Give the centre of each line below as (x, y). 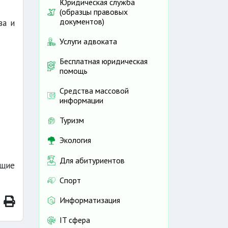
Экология (75, 140)
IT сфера (75, 220)
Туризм (72, 120)
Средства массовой (94, 91)
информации (81, 101)
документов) (82, 22)
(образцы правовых (94, 12)
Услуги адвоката (88, 41)
